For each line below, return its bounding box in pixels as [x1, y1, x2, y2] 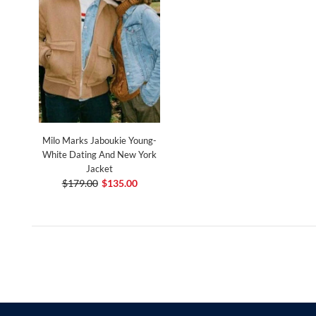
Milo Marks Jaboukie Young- [42, 135, 157, 147]
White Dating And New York [42, 149, 157, 161]
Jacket [86, 163, 114, 175]
